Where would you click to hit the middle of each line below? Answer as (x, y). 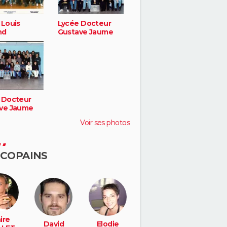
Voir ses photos (105, 122)
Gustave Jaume (85, 32)
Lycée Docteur (84, 24)
